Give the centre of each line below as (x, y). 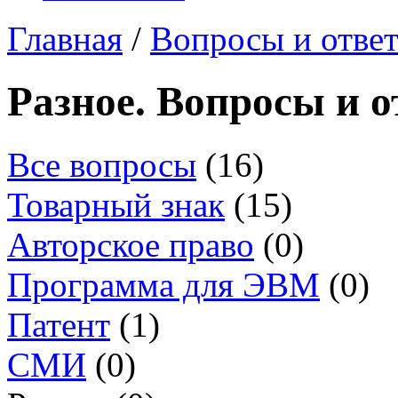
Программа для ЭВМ (163, 284)
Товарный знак (116, 204)
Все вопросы (102, 164)
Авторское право (131, 244)
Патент (59, 324)
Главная (65, 39)
